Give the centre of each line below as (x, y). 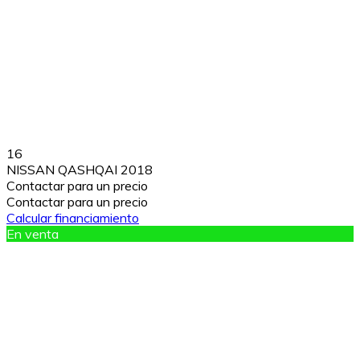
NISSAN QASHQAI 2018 (80, 169)
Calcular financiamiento (73, 217)
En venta (33, 233)
